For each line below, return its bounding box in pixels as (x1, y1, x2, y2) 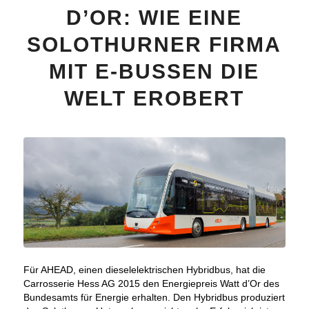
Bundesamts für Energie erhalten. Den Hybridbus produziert (23, 291, 285, 303)
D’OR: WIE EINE (66, 6, 243, 29)
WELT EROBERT (64, 86, 245, 110)
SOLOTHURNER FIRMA (27, 32, 282, 56)
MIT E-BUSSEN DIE (49, 59, 260, 83)
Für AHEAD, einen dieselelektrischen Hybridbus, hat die (23, 263, 266, 275)
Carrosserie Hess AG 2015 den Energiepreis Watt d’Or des (23, 277, 279, 289)
